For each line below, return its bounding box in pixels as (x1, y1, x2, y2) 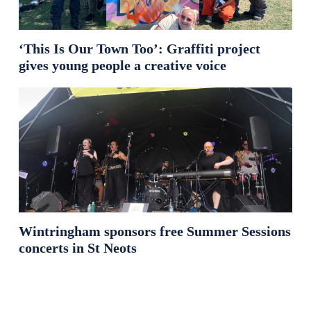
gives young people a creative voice (18, 58, 226, 74)
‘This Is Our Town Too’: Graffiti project (18, 41, 260, 57)
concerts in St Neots (18, 240, 137, 256)
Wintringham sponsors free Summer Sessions (18, 224, 291, 239)
